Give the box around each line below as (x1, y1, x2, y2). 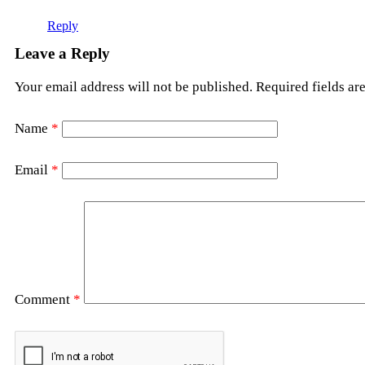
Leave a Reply (15, 45, 110, 63)
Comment (15, 292, 73, 308)
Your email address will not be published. (15, 79, 253, 95)
